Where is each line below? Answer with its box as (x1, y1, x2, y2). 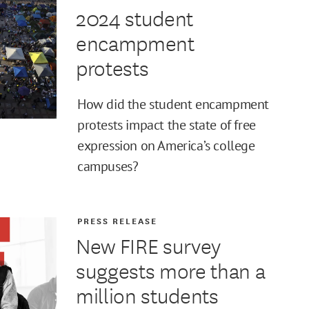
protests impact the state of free (77, 115, 256, 134)
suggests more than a (75, 255, 266, 285)
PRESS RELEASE (77, 213, 158, 227)
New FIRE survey (75, 230, 221, 260)
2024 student (75, 2, 193, 32)
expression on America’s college (77, 136, 255, 154)
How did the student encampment (77, 94, 270, 113)
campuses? (77, 157, 139, 175)
